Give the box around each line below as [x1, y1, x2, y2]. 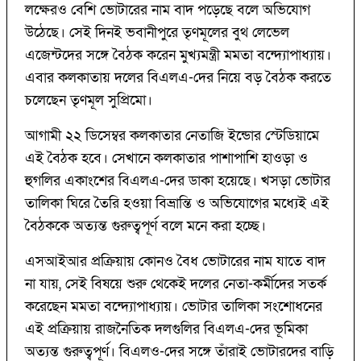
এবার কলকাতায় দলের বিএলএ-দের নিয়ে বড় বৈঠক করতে [25, 68, 331, 88]
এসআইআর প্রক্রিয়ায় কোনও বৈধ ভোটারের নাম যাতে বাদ [25, 252, 326, 272]
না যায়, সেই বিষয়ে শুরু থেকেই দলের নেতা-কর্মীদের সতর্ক [25, 275, 326, 294]
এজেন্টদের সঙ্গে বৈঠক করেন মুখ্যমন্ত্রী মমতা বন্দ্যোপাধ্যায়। [25, 46, 331, 65]
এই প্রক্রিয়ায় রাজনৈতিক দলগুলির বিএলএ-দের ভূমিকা [25, 320, 308, 339]
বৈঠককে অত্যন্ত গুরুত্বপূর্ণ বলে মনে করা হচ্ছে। [25, 217, 266, 236]
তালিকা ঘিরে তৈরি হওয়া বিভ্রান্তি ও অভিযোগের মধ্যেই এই [25, 194, 329, 214]
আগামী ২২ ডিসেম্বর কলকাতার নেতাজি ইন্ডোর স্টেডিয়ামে [25, 127, 319, 146]
